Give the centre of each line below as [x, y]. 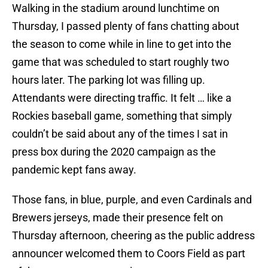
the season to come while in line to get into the [122, 44]
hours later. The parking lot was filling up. [109, 80]
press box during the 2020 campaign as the [114, 152]
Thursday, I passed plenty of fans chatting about [126, 26]
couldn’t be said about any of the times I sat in [120, 134]
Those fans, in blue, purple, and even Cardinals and [132, 200]
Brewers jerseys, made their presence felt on [118, 218]
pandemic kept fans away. [74, 170]
